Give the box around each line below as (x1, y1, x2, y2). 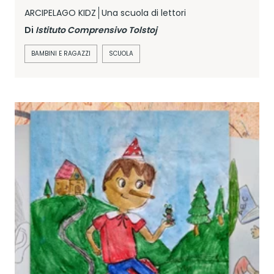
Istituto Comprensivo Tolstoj (35, 23, 157, 36)
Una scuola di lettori (102, 6, 186, 19)
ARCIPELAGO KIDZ (24, 6, 96, 19)
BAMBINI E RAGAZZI (31, 48, 91, 58)
